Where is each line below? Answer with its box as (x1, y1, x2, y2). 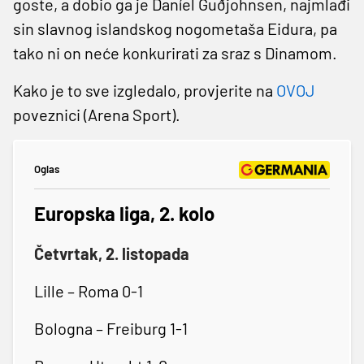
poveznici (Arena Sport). (13, 104, 180, 124)
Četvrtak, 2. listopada (34, 243, 189, 263)
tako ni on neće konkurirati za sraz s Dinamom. (13, 42, 337, 63)
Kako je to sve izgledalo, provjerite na (13, 80, 273, 100)
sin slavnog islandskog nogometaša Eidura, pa (13, 18, 337, 38)
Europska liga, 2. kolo (34, 201, 214, 225)
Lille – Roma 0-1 (34, 280, 143, 301)
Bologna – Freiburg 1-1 (34, 318, 188, 338)
